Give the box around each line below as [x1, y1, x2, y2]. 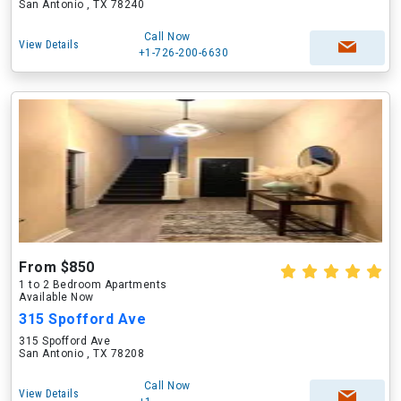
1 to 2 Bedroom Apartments [19, 278, 167, 291]
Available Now [19, 291, 94, 303]
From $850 [19, 259, 95, 276]
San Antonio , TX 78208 [19, 347, 144, 360]
